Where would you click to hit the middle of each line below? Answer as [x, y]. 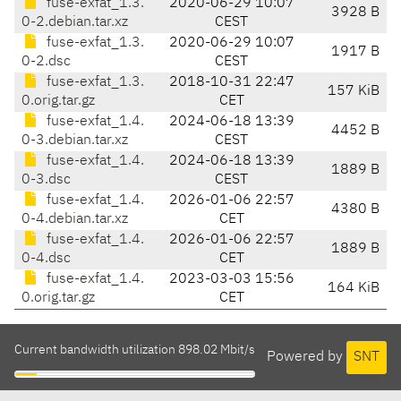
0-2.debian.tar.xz [75, 23]
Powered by [307, 357]
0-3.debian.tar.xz [75, 141]
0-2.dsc [46, 62]
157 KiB [354, 92]
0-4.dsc [46, 259]
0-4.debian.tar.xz [75, 220]
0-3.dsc [46, 180]
